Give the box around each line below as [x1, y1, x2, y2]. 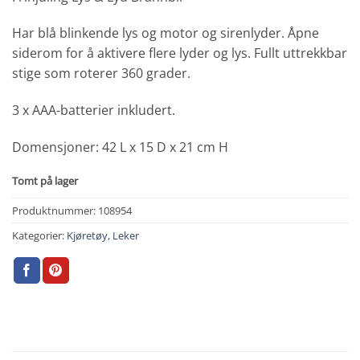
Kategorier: [12, 227, 67, 243]
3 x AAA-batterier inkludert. [12, 101, 175, 120]
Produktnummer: [12, 202, 98, 218]
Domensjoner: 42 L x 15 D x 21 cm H [12, 137, 228, 156]
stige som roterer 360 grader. [12, 64, 190, 83]
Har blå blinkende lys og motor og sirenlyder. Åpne [12, 24, 319, 43]
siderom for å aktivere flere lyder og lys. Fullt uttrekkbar [12, 44, 347, 63]
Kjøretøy [67, 227, 108, 243]
